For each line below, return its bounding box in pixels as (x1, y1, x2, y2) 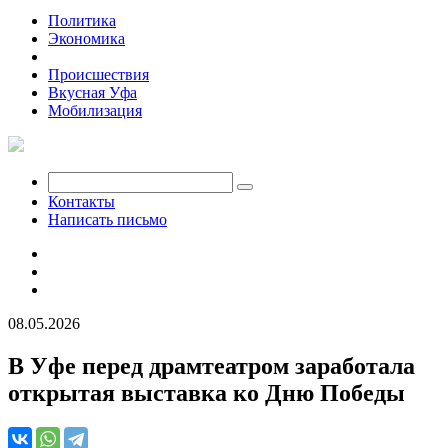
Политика (48, 12, 116, 29)
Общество (48, 48, 117, 65)
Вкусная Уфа (48, 84, 137, 101)
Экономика (48, 30, 125, 47)
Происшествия (48, 66, 149, 83)
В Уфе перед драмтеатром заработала (8, 352, 415, 379)
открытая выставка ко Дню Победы (8, 379, 405, 406)
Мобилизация (48, 102, 142, 119)
